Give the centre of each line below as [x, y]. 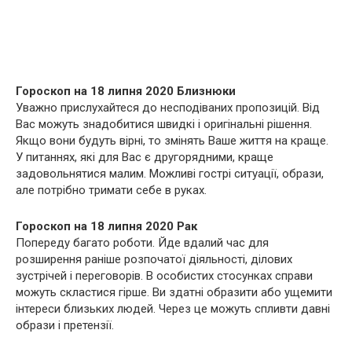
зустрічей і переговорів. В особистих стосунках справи [164, 276]
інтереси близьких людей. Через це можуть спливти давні [173, 309]
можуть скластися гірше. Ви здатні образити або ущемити [174, 293]
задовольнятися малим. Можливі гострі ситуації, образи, [170, 174]
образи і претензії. [65, 326]
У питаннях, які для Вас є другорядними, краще [145, 158]
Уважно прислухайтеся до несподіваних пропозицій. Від [168, 108]
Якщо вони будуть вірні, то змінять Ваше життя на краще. [172, 141]
